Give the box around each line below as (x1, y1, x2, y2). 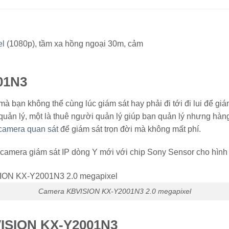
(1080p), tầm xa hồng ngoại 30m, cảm (5, 39, 143, 48)
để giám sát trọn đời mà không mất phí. (58, 124, 201, 133)
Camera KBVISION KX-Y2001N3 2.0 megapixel (38, 187, 191, 196)
